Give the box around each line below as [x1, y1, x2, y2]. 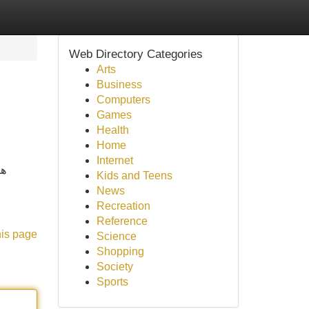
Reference [96, 215, 148, 227]
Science [96, 230, 137, 242]
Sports [96, 276, 128, 288]
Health [96, 124, 129, 136]
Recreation [96, 200, 150, 212]
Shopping [96, 246, 144, 257]
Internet [96, 154, 133, 166]
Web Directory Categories [68, 47, 203, 61]
